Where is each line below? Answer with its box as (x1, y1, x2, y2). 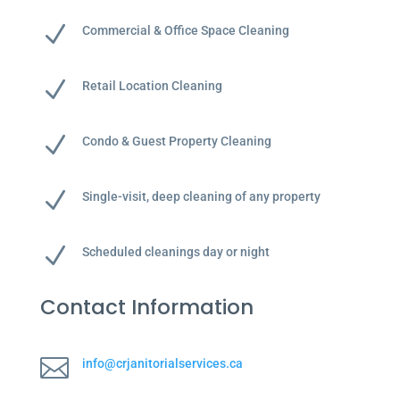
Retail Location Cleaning (81, 78, 222, 93)
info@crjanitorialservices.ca (81, 355, 243, 371)
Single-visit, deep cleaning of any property (81, 188, 321, 204)
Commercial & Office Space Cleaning (81, 22, 289, 37)
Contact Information (39, 292, 254, 321)
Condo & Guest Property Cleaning (81, 133, 271, 148)
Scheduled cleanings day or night (81, 244, 270, 259)
